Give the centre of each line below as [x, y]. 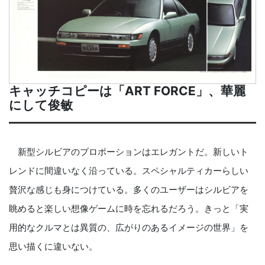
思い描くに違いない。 [53, 246]
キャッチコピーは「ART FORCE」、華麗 [127, 91]
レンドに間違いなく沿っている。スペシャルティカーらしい [129, 170]
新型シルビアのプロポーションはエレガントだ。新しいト [129, 151]
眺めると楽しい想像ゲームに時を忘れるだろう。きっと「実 [129, 208]
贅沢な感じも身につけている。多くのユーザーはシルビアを [129, 189]
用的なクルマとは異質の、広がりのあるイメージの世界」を [129, 227]
